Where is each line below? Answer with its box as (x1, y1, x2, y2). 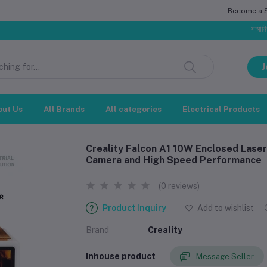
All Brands (44, 104, 85, 114)
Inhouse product (86, 251, 156, 261)
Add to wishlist (195, 203, 254, 213)
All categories (105, 104, 162, 114)
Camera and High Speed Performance (86, 154, 262, 166)
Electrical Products (182, 104, 260, 114)
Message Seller (196, 252, 254, 261)
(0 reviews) (159, 181, 200, 191)
